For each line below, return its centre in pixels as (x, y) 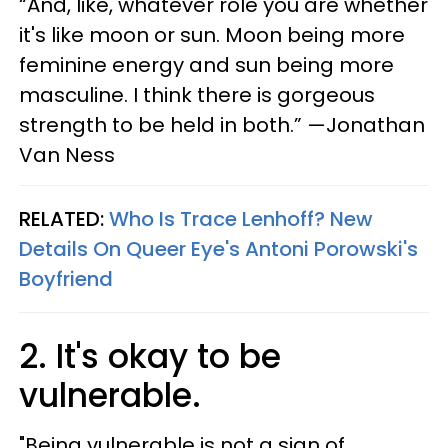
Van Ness (67, 155)
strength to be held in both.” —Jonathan (222, 125)
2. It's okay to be (150, 357)
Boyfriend (66, 279)
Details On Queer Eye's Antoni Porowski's (218, 249)
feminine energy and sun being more (206, 65)
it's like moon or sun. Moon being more (212, 35)
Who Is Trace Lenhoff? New (241, 219)
